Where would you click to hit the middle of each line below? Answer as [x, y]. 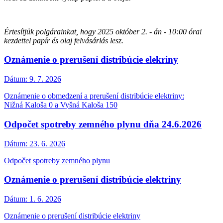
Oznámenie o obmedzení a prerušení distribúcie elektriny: [94, 96]
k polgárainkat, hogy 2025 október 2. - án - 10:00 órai [116, 31]
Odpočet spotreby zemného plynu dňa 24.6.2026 [103, 124]
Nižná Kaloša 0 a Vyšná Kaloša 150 [61, 105]
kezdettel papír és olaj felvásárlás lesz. [64, 40]
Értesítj [15, 31]
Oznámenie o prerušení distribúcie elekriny [91, 60]
